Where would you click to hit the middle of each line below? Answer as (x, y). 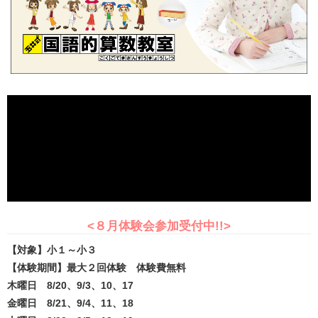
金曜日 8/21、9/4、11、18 (70, 303)
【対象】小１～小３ (52, 250)
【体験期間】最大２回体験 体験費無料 (97, 267)
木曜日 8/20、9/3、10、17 (70, 285)
